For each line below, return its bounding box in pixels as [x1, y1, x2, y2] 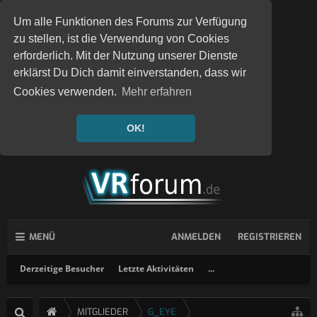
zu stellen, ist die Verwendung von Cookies [13, 33, 230, 45]
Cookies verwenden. [13, 86, 120, 98]
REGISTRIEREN [238, 231, 301, 243]
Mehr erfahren [122, 86, 192, 98]
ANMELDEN [171, 231, 221, 243]
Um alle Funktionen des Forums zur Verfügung [13, 16, 248, 28]
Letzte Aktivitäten [118, 263, 194, 275]
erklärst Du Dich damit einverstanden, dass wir [13, 67, 247, 79]
